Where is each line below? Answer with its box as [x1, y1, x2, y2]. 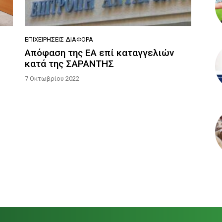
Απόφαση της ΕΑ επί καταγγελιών [25, 47, 174, 59]
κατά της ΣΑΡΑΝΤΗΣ [25, 58, 114, 70]
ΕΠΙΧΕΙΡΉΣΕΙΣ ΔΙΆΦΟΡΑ [25, 36, 93, 44]
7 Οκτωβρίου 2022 [25, 75, 79, 83]
